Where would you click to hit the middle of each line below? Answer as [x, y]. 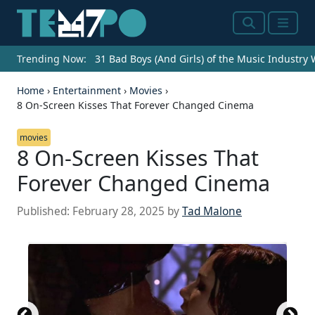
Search [262, 31]
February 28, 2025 [118, 212]
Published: [45, 212]
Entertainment [87, 91]
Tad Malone [212, 212]
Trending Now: [52, 59]
